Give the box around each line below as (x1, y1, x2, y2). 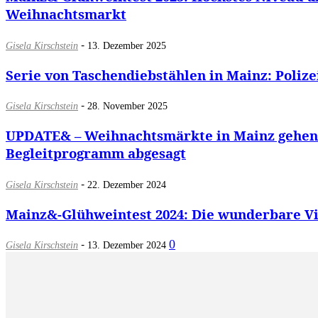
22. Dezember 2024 (87, 179, 166, 190)
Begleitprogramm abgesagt (6, 144, 186, 163)
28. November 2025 (87, 101, 168, 112)
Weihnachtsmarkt (6, 5, 126, 23)
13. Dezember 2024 (87, 240, 166, 251)
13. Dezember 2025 (87, 40, 166, 51)
